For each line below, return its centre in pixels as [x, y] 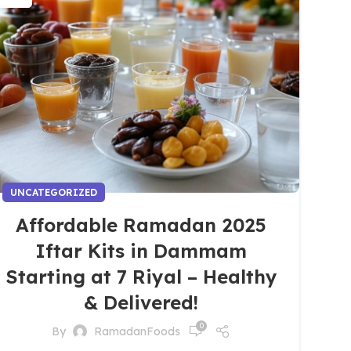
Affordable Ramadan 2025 [141, 225]
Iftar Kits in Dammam [141, 251]
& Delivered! [141, 302]
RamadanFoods [137, 331]
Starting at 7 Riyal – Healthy [141, 277]
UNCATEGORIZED [54, 192]
